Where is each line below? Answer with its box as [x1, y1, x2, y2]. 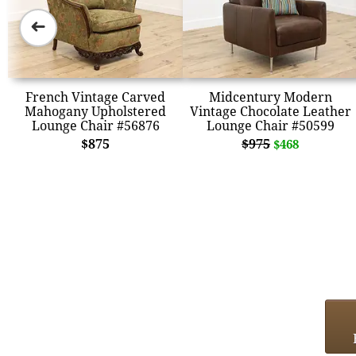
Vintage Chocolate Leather [189, 102, 351, 120]
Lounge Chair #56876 [31, 116, 160, 134]
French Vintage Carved [25, 87, 165, 106]
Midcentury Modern [208, 87, 332, 106]
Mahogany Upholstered [25, 102, 166, 120]
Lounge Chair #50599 [206, 116, 335, 134]
